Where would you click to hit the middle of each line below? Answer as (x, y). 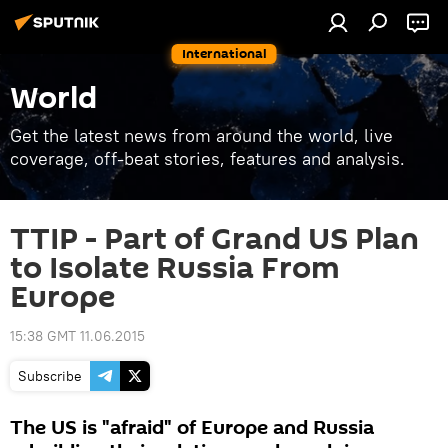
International (224, 53)
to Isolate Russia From (175, 268)
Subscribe (50, 376)
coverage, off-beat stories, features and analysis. (207, 158)
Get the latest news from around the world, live (201, 135)
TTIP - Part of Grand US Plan (214, 239)
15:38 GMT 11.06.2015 (77, 336)
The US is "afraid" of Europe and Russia (192, 428)
